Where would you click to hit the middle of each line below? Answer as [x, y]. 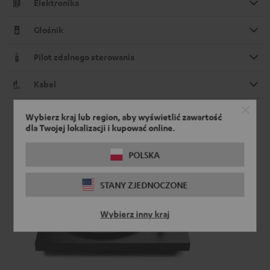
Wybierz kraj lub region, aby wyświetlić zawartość [124, 117]
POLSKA [144, 155]
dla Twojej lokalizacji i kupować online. [100, 128]
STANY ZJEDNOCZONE [144, 185]
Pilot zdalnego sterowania [84, 57]
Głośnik [49, 30]
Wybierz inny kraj [135, 214]
